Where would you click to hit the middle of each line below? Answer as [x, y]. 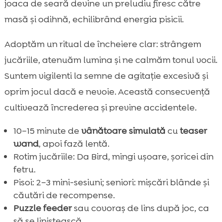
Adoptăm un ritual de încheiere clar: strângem [103, 44]
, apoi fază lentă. [74, 144]
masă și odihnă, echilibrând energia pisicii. [94, 20]
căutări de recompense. [64, 195]
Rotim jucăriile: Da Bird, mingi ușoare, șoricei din [113, 157]
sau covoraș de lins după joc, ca [140, 208]
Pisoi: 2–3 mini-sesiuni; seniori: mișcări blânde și [111, 183]
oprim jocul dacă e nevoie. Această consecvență [107, 92]
